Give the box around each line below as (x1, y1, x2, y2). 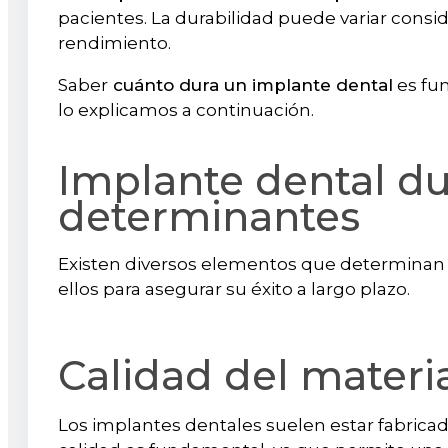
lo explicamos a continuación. (58, 99, 314, 120)
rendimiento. (58, 32, 171, 53)
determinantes (58, 191, 371, 241)
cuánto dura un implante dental (108, 74, 393, 95)
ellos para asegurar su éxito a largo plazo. (58, 278, 410, 299)
